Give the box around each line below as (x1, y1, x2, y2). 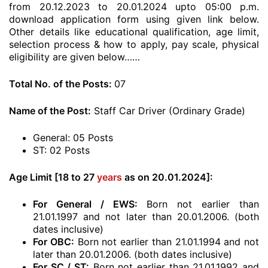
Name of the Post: (9, 105, 91, 117)
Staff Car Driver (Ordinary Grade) (91, 105, 245, 117)
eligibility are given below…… (9, 51, 140, 63)
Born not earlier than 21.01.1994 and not (74, 236, 259, 248)
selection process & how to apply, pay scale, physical (9, 38, 259, 50)
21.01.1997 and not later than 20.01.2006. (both (33, 211, 259, 223)
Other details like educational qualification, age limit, (9, 26, 259, 38)
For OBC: (33, 236, 74, 248)
